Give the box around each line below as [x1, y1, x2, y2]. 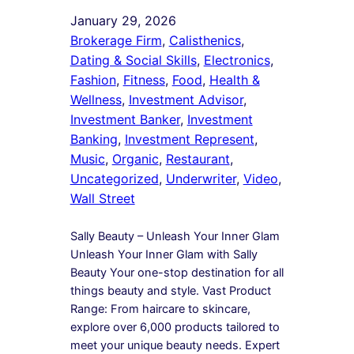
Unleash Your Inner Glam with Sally [70, 247, 258, 262]
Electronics [203, 51, 270, 68]
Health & [209, 71, 260, 88]
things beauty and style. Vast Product [70, 283, 271, 298]
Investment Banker [70, 111, 180, 127]
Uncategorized [70, 170, 159, 186]
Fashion [70, 71, 116, 88]
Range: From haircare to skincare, [70, 301, 250, 316]
